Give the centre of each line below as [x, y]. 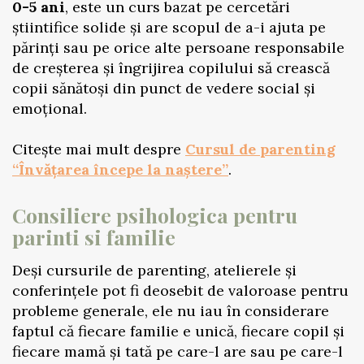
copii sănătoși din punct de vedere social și [164, 88]
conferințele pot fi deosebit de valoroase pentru [180, 290]
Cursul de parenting [260, 149]
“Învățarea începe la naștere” [120, 169]
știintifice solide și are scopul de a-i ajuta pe [169, 27]
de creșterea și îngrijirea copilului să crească [171, 68]
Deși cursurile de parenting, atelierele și [154, 270]
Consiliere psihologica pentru [155, 215]
